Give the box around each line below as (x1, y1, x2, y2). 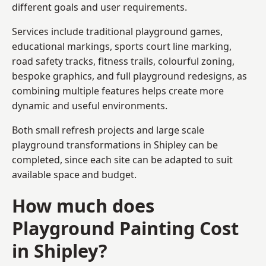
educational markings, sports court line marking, (12, 39, 232, 53)
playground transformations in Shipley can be (12, 138, 218, 151)
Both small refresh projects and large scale (12, 123, 204, 137)
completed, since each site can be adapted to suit (12, 153, 233, 166)
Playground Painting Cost (12, 215, 239, 240)
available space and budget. (12, 167, 137, 181)
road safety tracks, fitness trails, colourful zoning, (12, 54, 235, 68)
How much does (12, 192, 154, 218)
